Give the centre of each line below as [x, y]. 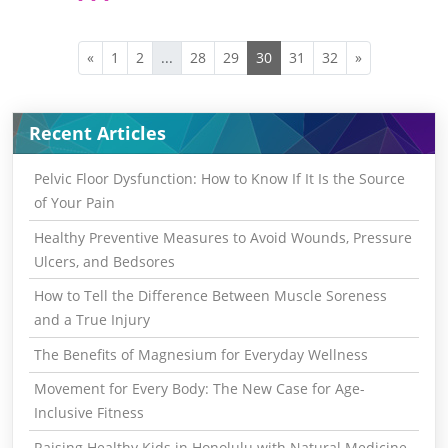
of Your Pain [74, 202]
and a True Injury [91, 320]
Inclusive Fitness [88, 413]
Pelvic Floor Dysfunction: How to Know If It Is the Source [219, 178]
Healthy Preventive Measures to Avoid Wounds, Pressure [222, 237]
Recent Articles [97, 133]
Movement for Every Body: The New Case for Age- [199, 389]
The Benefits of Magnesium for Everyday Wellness [200, 354]
